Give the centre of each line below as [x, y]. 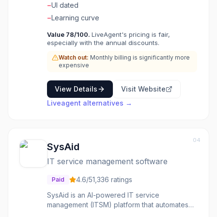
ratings [122, 179]
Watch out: [74, 57]
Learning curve [75, 18]
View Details [76, 89]
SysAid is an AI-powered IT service [103, 195]
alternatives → [107, 103]
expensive [74, 65]
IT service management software [107, 161]
